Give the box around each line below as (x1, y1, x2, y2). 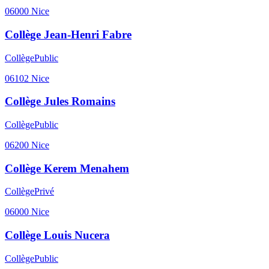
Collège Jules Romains (5, 95, 115, 108)
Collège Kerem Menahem (5, 162, 129, 175)
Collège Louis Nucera (5, 229, 110, 242)
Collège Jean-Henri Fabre (5, 28, 131, 41)
